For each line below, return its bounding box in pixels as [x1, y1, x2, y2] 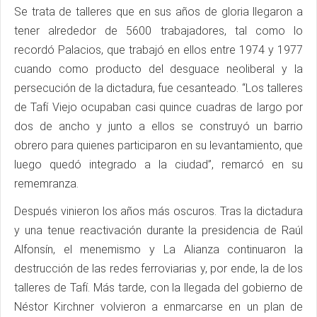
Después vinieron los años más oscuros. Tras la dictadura [14, 204, 303, 218]
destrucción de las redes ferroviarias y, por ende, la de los [14, 261, 303, 275]
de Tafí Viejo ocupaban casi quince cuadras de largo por [14, 100, 303, 114]
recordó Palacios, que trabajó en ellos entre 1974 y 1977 [14, 42, 303, 57]
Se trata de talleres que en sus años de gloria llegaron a [14, 4, 303, 18]
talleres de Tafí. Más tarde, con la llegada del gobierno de [14, 280, 303, 294]
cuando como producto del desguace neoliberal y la [14, 62, 303, 76]
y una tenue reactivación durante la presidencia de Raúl [14, 223, 303, 237]
